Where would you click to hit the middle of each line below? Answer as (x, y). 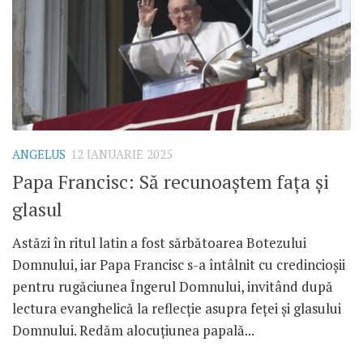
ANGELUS (39, 155)
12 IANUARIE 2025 (122, 155)
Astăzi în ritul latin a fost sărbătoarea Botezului (159, 242)
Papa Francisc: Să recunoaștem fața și (171, 181)
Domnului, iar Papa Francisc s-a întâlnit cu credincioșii (179, 264)
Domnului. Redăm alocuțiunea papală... (133, 330)
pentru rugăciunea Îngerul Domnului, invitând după (173, 286)
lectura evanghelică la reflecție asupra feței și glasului (177, 308)
